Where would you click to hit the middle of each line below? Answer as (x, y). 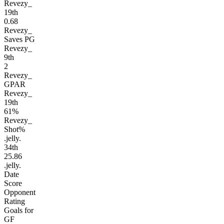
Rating (14, 201)
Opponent (20, 192)
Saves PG (19, 39)
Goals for (19, 210)
